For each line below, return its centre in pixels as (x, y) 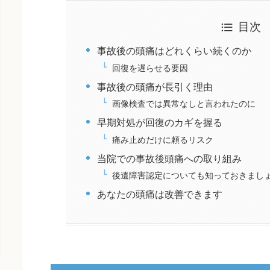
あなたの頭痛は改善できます (160, 194)
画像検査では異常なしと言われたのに (184, 103)
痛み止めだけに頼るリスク (163, 139)
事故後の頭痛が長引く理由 (155, 86)
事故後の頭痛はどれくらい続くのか (174, 51)
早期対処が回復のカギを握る (160, 122)
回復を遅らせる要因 (150, 67)
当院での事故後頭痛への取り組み (170, 158)
